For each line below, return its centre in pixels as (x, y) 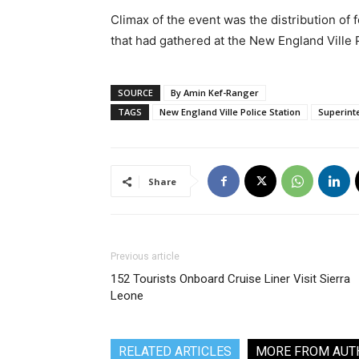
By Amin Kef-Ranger (215, 93)
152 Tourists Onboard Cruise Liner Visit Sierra (230, 279)
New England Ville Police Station (230, 112)
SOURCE (135, 93)
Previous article (145, 256)
